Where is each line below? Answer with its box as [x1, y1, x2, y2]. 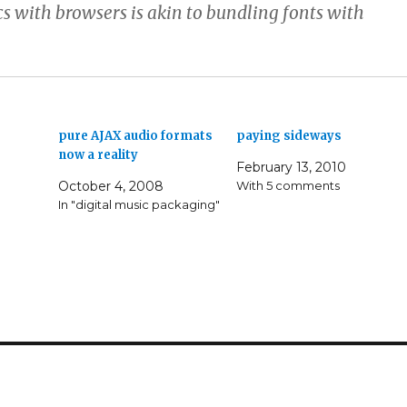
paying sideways [235, 128, 342, 144]
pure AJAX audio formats [58, 128, 213, 144]
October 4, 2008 [58, 178, 164, 194]
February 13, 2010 [235, 159, 346, 175]
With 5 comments [235, 178, 340, 193]
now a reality [58, 147, 139, 163]
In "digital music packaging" [58, 197, 221, 212]
